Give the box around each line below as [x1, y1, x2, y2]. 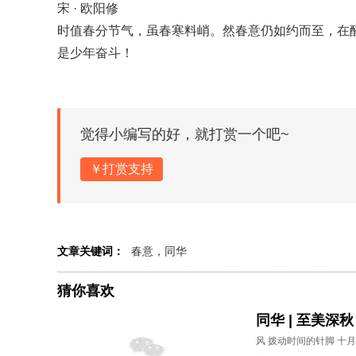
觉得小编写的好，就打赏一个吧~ [80, 126, 289, 142]
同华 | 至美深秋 [256, 312, 354, 328]
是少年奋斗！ [57, 46, 133, 60]
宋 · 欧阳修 [57, 2, 118, 15]
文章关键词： [57, 245, 124, 257]
